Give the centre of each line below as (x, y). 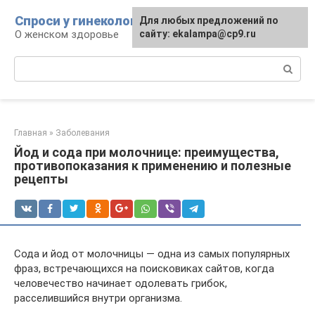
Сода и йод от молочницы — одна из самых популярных (152, 254)
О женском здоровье (67, 34)
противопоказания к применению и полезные (153, 166)
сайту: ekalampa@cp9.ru (198, 34)
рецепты (41, 179)
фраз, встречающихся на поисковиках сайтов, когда (144, 269)
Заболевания (83, 133)
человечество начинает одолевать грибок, (121, 283)
